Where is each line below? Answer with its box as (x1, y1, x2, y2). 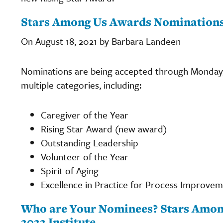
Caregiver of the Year (41, 108, 128, 121)
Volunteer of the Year (41, 149, 128, 163)
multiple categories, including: (21, 78, 141, 92)
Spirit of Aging (41, 163, 99, 177)
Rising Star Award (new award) (41, 121, 167, 135)
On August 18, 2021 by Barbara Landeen (21, 34, 181, 48)
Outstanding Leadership (41, 135, 138, 149)
